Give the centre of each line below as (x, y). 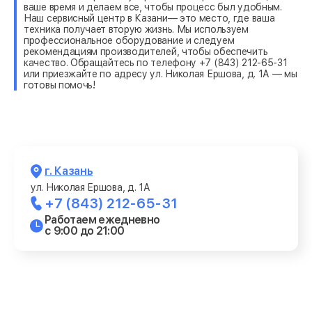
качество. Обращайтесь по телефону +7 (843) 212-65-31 (156, 62)
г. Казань (69, 171)
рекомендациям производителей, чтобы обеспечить (146, 51)
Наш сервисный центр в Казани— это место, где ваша (149, 18)
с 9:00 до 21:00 (85, 231)
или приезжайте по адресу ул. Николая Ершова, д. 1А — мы (161, 73)
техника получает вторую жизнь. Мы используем (136, 29)
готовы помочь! (60, 85)
